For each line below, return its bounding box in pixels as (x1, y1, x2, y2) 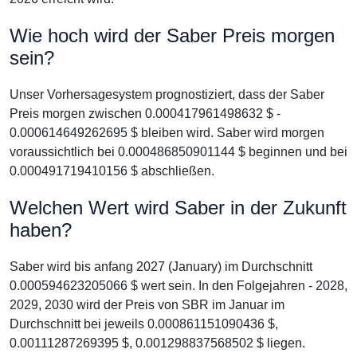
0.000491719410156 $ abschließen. (10, 164, 214, 178)
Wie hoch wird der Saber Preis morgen (10, 25, 335, 46)
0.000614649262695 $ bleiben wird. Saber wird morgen (10, 126, 324, 139)
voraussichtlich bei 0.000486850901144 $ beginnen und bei (10, 145, 347, 159)
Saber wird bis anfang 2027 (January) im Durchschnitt (10, 260, 312, 273)
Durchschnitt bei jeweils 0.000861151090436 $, (10, 317, 278, 331)
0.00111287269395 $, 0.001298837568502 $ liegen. (10, 336, 305, 350)
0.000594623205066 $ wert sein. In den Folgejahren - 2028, (10, 279, 347, 292)
